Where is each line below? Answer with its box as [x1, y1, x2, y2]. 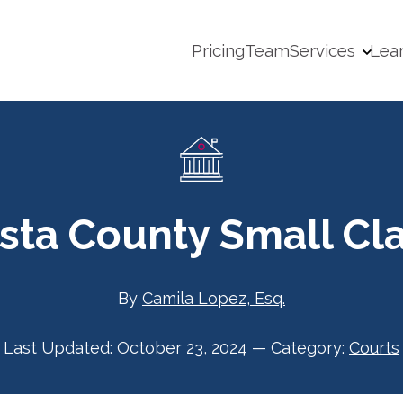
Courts [349, 337, 399, 357]
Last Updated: [4, 337, 117, 357]
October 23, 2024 [117, 337, 247, 357]
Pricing [191, 40, 245, 60]
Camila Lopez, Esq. [142, 288, 285, 308]
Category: [271, 337, 345, 357]
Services [289, 40, 355, 60]
